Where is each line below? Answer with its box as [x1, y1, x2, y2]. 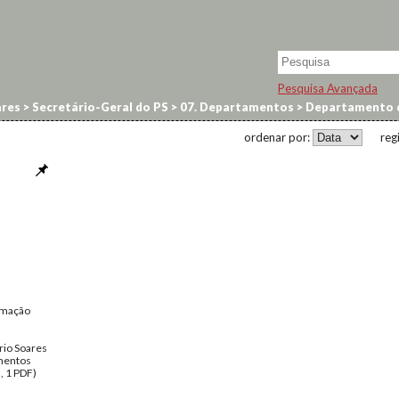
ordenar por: [244, 130, 313, 144]
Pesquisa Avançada [278, 80, 378, 95]
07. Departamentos [177, 100, 294, 114]
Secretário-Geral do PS [29, 100, 168, 114]
